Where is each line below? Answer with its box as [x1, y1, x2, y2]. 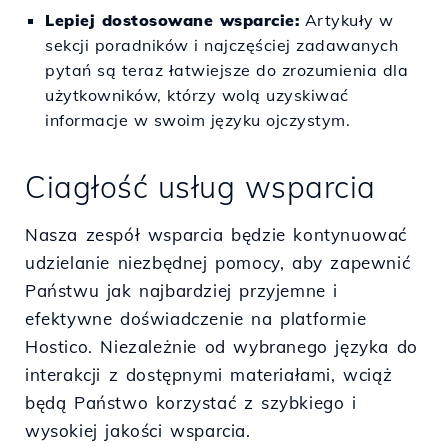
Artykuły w [299, 9, 394, 30]
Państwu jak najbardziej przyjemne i [25, 279, 339, 301]
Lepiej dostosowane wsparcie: [45, 9, 299, 30]
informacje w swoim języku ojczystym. [45, 109, 350, 130]
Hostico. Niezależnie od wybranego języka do [25, 335, 418, 357]
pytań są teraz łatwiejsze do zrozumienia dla [45, 59, 408, 80]
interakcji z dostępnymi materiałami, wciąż [25, 363, 393, 385]
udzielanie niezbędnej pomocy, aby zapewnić [25, 251, 411, 273]
